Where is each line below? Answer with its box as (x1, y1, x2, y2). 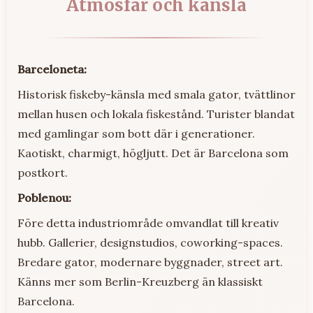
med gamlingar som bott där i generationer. (17, 126, 255, 140)
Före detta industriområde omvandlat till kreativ (17, 215, 279, 230)
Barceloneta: (17, 61, 87, 76)
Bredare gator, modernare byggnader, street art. (17, 254, 283, 269)
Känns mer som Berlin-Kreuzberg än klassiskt (17, 274, 263, 289)
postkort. (17, 165, 68, 180)
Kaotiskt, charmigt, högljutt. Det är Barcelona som (17, 145, 289, 160)
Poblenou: (17, 190, 71, 205)
